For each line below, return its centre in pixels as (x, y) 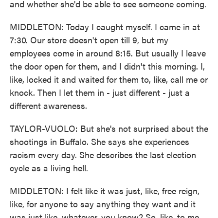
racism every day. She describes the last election (103, 154)
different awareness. (48, 105)
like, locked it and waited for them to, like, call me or (109, 79)
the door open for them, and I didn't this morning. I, (107, 66)
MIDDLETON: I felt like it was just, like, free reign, (105, 191)
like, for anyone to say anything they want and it (103, 204)
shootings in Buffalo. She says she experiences (100, 141)
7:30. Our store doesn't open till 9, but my (89, 40)
